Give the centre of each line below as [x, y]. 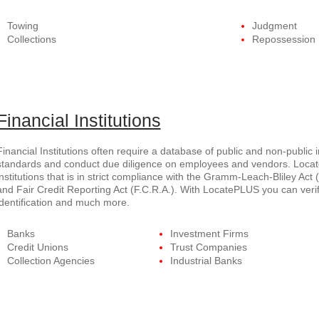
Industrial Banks [206, 261]
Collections [31, 39]
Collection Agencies [51, 261]
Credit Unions [37, 247]
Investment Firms [209, 234]
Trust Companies [208, 247]
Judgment [274, 26]
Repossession [283, 39]
